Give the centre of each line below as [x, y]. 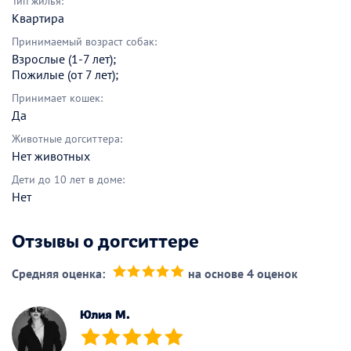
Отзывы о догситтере [105, 239]
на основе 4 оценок [242, 273]
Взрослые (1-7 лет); [64, 58]
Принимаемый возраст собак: [84, 41]
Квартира [38, 18]
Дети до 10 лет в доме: [68, 179]
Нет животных [51, 156]
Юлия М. [105, 313]
